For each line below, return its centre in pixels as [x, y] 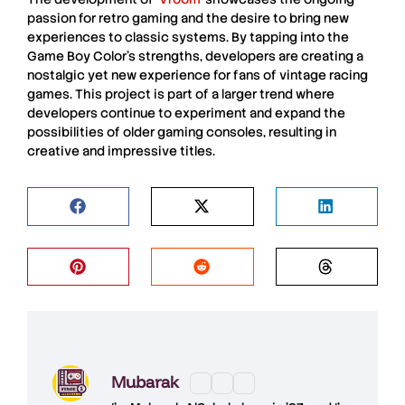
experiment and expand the [260, 113]
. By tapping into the [287, 38]
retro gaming [138, 19]
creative [53, 151]
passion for [63, 19]
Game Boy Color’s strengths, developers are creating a [195, 57]
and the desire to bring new [264, 19]
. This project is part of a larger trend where [202, 94]
